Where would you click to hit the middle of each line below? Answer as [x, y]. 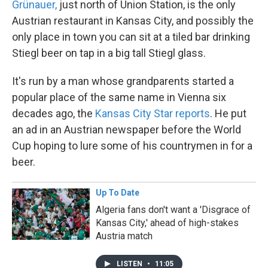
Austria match [124, 236]
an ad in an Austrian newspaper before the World [127, 130]
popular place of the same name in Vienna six [119, 97]
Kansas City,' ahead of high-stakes [167, 223]
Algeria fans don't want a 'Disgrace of [173, 210]
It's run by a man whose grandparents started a [123, 81]
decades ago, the [54, 113]
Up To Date [118, 193]
